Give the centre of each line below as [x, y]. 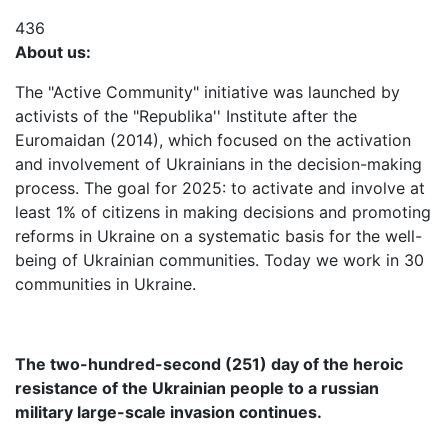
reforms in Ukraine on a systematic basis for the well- [218, 236]
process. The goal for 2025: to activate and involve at [220, 188]
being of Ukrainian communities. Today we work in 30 [219, 260]
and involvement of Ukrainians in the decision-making [218, 164]
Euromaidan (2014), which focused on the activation [213, 140]
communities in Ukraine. [105, 284]
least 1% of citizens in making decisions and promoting [223, 212]
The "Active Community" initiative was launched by [207, 92]
